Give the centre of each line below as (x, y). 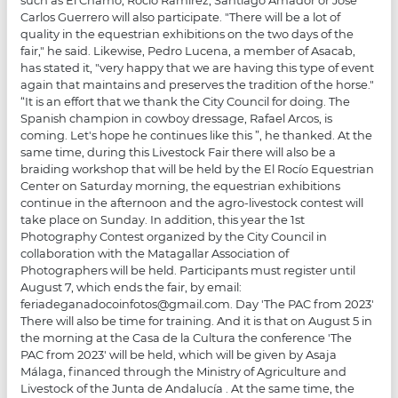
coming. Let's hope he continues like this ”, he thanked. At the (197, 135)
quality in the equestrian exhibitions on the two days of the (187, 33)
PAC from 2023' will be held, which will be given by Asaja (179, 354)
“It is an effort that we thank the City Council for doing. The (186, 101)
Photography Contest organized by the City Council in (174, 236)
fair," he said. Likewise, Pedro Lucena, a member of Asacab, (188, 50)
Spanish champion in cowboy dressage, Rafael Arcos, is (177, 118)
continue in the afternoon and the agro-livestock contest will (192, 202)
